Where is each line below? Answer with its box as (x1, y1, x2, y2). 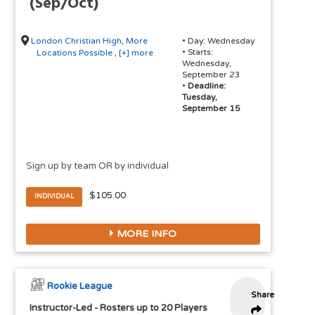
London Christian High (31, 36, 122, 46)
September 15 (181, 103, 240, 114)
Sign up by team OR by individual (26, 160, 169, 172)
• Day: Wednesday (181, 36, 255, 46)
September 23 (181, 70, 240, 80)
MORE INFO (114, 228, 177, 240)
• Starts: (181, 47, 213, 58)
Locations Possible (37, 47, 115, 58)
